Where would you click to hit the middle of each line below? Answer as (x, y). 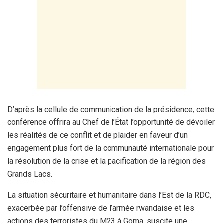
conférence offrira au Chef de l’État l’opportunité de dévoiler (111, 122)
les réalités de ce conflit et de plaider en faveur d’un (98, 135)
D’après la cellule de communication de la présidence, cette (111, 110)
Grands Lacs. (30, 174)
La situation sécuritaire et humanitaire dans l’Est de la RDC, (109, 195)
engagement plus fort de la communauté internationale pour (111, 148)
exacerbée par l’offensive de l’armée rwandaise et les (101, 208)
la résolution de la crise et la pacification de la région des (107, 161)
